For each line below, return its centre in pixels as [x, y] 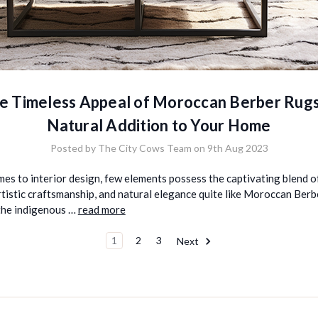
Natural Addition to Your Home [159, 125]
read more [102, 209]
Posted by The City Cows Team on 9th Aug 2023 [159, 148]
